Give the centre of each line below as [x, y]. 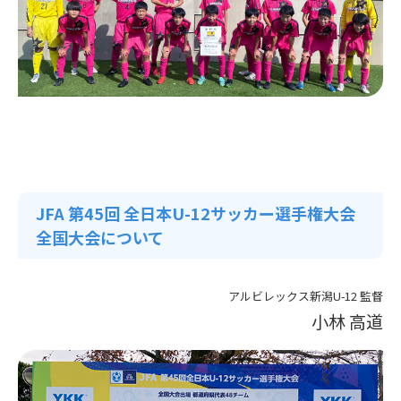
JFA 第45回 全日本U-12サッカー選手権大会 [196, 213]
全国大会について [100, 238]
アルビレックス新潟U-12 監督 [306, 296]
